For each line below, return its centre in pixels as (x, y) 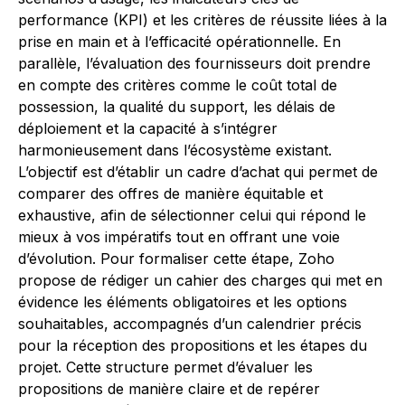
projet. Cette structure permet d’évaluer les (165, 367)
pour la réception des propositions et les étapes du (193, 345)
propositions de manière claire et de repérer (169, 389)
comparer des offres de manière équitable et (170, 193)
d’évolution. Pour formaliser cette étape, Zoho (176, 259)
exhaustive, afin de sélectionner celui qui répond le (192, 215)
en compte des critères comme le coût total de (178, 85)
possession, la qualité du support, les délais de (177, 107)
